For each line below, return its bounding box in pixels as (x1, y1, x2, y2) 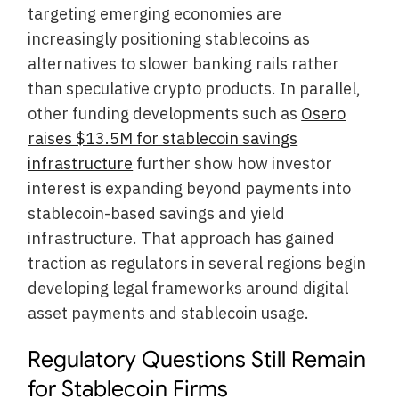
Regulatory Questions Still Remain (28, 345, 367, 373)
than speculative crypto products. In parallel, (28, 78, 362, 100)
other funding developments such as (28, 103, 302, 125)
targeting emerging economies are (28, 4, 282, 25)
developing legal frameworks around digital (28, 278, 349, 299)
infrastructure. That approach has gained (28, 228, 336, 249)
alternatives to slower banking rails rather (28, 53, 340, 75)
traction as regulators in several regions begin (28, 253, 367, 274)
